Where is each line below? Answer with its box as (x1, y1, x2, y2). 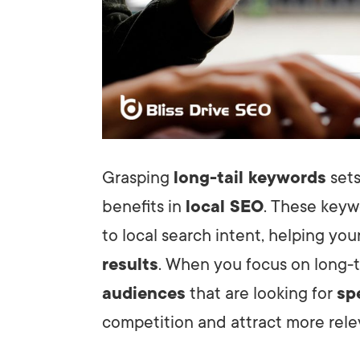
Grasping (102, 167, 174, 187)
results (102, 254, 158, 274)
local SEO (186, 196, 264, 216)
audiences (102, 283, 186, 303)
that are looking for (186, 283, 337, 303)
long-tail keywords (174, 167, 326, 187)
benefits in (102, 196, 186, 216)
